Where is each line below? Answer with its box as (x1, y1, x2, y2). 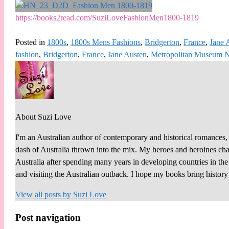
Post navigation (15, 212, 81, 223)
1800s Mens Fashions (71, 38, 141, 47)
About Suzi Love (15, 112, 71, 122)
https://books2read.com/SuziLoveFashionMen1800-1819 (15, 13, 199, 22)
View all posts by (15, 190, 73, 199)
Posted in (15, 38, 45, 47)
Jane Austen (108, 50, 147, 59)
